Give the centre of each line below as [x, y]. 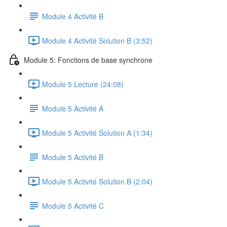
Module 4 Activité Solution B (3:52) [97, 40]
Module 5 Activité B [73, 157]
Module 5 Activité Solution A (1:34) [97, 133]
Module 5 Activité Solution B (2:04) [97, 181]
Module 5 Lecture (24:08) [83, 84]
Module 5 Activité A [73, 108]
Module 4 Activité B [73, 16]
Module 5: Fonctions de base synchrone [88, 60]
